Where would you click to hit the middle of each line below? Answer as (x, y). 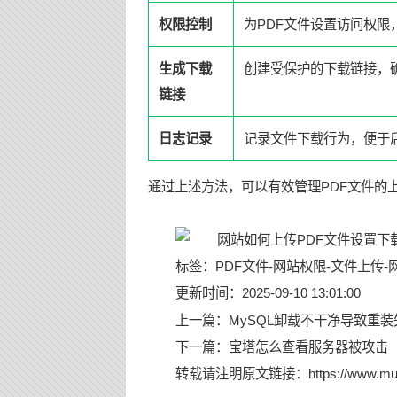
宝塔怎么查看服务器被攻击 (308, 347)
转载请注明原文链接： (241, 374)
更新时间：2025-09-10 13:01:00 (268, 293)
